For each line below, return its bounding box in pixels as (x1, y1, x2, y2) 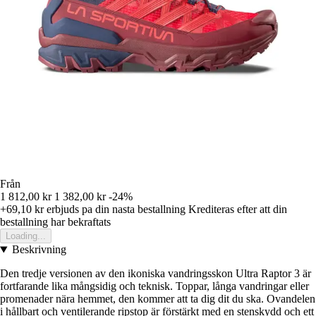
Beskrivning (11, 243, 66, 256)
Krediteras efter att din (188, 203, 287, 216)
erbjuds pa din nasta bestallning (44, 203, 186, 216)
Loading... (6, 231, 46, 242)
